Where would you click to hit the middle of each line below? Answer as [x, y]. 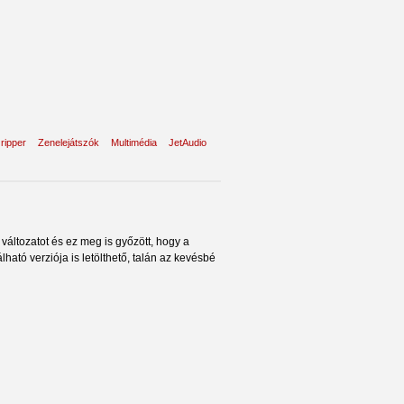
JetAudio [188, 142]
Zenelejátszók [69, 142]
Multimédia [134, 142]
